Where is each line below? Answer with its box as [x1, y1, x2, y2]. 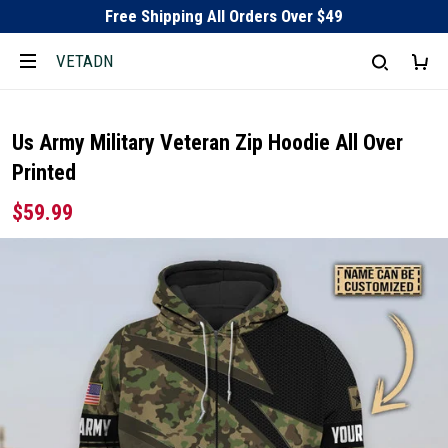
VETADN [56, 50, 113, 71]
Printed [12, 160, 76, 185]
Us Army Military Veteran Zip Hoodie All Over [12, 130, 403, 155]
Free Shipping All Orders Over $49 [105, 6, 343, 26]
